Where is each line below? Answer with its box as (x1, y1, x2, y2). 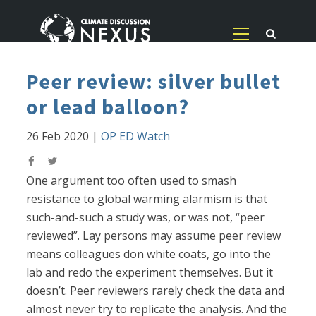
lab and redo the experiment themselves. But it (26, 265, 274, 281)
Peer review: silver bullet (26, 68, 281, 95)
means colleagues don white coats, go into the (26, 246, 272, 262)
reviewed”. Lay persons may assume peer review (26, 228, 281, 244)
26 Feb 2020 (26, 128, 90, 145)
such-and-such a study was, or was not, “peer (26, 209, 265, 226)
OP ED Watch (101, 128, 171, 145)
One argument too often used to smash (26, 173, 237, 189)
